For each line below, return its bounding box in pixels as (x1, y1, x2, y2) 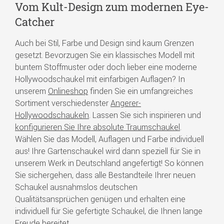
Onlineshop (48, 85, 88, 96)
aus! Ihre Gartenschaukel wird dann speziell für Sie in (15, 145, 200, 156)
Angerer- (110, 97, 141, 108)
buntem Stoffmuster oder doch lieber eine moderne (15, 61, 197, 72)
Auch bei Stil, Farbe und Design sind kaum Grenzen (15, 37, 194, 48)
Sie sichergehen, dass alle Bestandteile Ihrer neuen (15, 169, 195, 180)
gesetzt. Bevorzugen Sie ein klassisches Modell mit (15, 49, 194, 60)
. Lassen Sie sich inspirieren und (89, 109, 201, 120)
